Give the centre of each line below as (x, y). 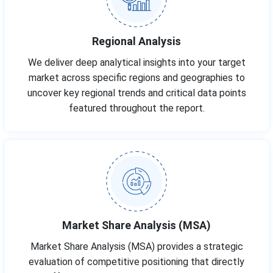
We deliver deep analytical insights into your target (136, 63)
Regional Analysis (136, 41)
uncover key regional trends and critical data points (136, 93)
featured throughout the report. (136, 108)
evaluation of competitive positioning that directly (136, 262)
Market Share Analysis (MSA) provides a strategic (136, 247)
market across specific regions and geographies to (136, 78)
